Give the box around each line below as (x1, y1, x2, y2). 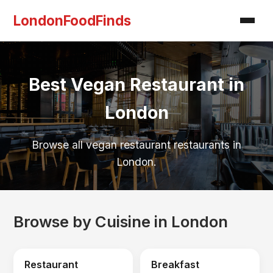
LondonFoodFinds (13, 12, 132, 29)
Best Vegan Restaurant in (29, 74, 244, 95)
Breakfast (151, 258, 199, 271)
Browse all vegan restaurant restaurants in (32, 138, 241, 151)
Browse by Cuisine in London (13, 212, 229, 231)
